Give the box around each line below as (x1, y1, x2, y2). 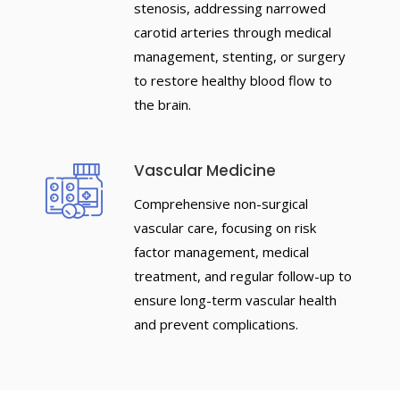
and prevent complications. (133, 315, 298, 333)
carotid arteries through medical (133, 23, 331, 41)
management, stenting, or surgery (133, 47, 346, 65)
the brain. (133, 96, 191, 113)
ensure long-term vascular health (133, 291, 337, 309)
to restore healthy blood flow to (133, 71, 332, 89)
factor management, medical (133, 243, 309, 261)
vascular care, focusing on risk (133, 219, 316, 237)
